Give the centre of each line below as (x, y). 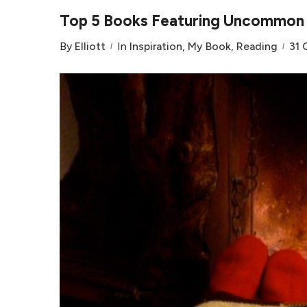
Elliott (90, 46)
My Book (209, 46)
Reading (257, 46)
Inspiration (156, 46)
